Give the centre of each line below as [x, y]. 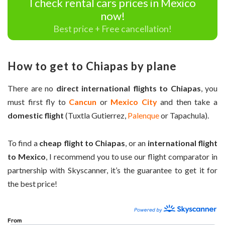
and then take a [189, 102]
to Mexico [27, 156]
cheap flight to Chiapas [82, 143]
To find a [24, 143]
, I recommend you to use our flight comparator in [132, 156]
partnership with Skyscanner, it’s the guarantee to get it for [113, 170]
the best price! [32, 183]
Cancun [83, 102]
